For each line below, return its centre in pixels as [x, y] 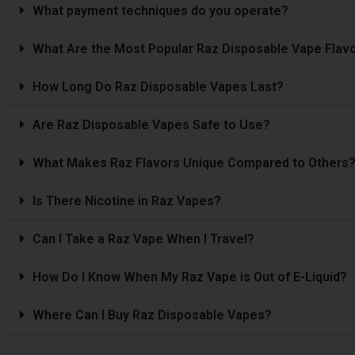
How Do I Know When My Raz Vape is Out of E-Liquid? [190, 277]
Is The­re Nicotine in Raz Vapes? [127, 200]
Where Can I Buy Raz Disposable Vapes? [152, 315]
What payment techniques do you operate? [160, 10]
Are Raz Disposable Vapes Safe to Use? [151, 124]
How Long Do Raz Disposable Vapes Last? [158, 86]
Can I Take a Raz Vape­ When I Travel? [143, 239]
